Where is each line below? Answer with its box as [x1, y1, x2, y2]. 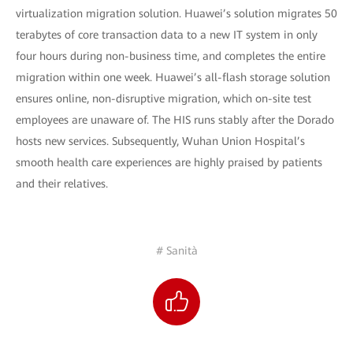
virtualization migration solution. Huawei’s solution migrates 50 [16, 6, 337, 20]
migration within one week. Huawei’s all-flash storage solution [16, 70, 330, 84]
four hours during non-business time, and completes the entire [16, 49, 325, 62]
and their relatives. [16, 176, 108, 190]
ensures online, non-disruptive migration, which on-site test [16, 91, 311, 105]
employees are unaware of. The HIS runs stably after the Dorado [16, 113, 334, 126]
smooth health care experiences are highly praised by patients [16, 155, 322, 169]
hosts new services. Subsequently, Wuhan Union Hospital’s [16, 134, 305, 147]
